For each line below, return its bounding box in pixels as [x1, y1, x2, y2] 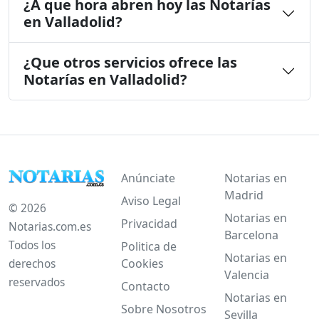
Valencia [224, 266, 269, 283]
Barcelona [224, 226, 278, 243]
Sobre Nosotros [120, 300, 206, 317]
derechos [9, 256, 56, 271]
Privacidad [120, 215, 177, 231]
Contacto [120, 278, 170, 294]
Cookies [120, 255, 164, 271]
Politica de [120, 238, 177, 254]
